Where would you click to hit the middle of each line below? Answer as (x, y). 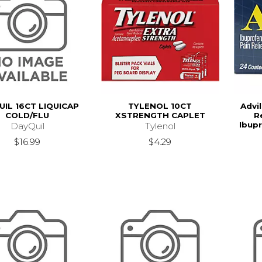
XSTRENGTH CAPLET (160, 115)
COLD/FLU (27, 115)
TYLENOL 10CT (160, 106)
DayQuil (27, 126)
